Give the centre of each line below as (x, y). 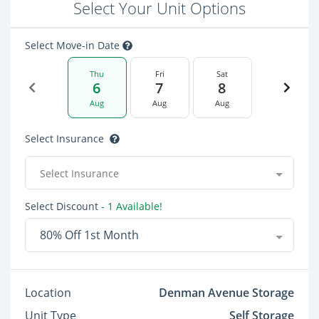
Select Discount (62, 206)
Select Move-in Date (74, 45)
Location (48, 293)
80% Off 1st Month (89, 235)
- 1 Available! (130, 206)
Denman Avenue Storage (226, 293)
